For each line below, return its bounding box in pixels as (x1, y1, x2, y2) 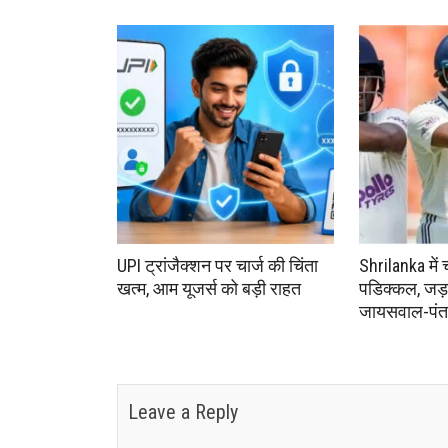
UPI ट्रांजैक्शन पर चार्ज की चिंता (117, 255, 318, 277)
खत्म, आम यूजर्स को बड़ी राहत (117, 278, 301, 300)
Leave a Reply (128, 400, 238, 425)
